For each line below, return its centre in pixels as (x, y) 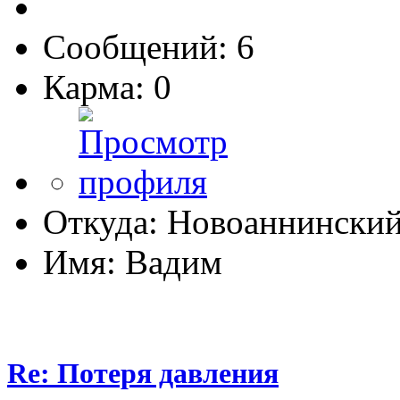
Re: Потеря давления (143, 373)
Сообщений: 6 (149, 47)
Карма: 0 (107, 87)
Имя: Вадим (133, 262)
